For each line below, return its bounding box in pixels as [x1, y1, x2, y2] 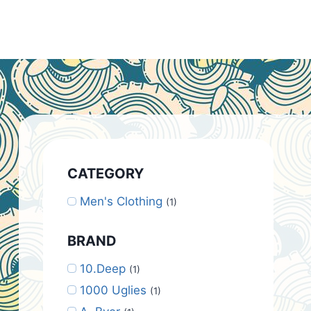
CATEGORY [67, 165, 144, 182]
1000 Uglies [79, 283, 146, 297]
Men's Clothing [79, 194, 162, 208]
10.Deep [79, 261, 126, 276]
